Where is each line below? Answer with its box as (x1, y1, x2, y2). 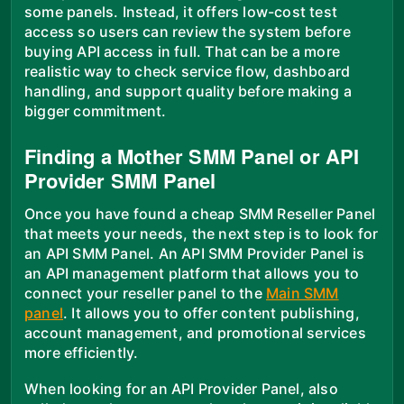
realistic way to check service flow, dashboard (24, 61, 351, 80)
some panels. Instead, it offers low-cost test (24, 2, 338, 21)
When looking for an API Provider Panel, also (24, 379, 338, 398)
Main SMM (266, 283, 339, 302)
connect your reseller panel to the (24, 283, 266, 302)
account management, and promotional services (24, 323, 366, 342)
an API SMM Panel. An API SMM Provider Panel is (24, 243, 365, 262)
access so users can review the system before (24, 22, 351, 41)
